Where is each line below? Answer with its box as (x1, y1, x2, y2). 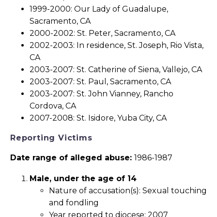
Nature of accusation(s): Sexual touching (49, 186, 207, 195)
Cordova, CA (30, 101, 76, 111)
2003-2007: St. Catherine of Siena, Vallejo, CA (30, 65, 202, 75)
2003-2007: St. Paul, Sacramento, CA (30, 77, 171, 87)
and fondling (49, 198, 99, 207)
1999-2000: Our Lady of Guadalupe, (30, 4, 168, 14)
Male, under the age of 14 (30, 173, 137, 183)
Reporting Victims (10, 133, 93, 143)
